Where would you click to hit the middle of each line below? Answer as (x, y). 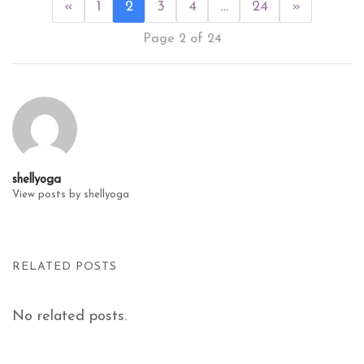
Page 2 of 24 (182, 39)
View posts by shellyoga (71, 195)
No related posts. (69, 317)
